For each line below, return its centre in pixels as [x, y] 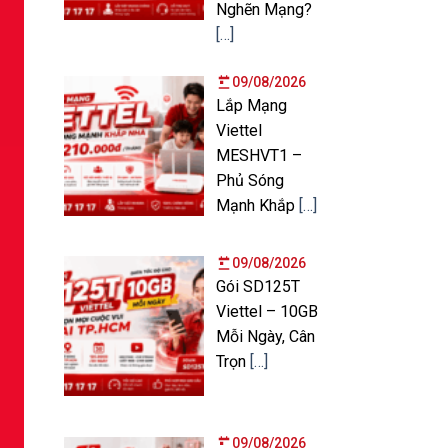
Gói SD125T [259, 286]
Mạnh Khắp [257, 205]
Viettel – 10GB [266, 311]
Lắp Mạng [251, 105]
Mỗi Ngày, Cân [265, 336]
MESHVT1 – [258, 155]
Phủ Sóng [249, 180]
